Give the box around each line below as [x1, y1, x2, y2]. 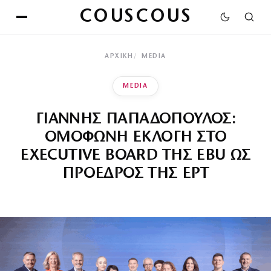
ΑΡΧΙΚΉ [105, 53, 134, 60]
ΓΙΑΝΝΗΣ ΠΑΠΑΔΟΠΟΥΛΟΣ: [35, 111, 236, 128]
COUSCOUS [79, 7, 192, 27]
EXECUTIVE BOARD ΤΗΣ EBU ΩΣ [20, 148, 251, 164]
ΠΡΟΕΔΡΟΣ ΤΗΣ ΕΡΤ [62, 166, 209, 182]
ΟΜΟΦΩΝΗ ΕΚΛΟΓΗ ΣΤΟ [44, 129, 227, 146]
